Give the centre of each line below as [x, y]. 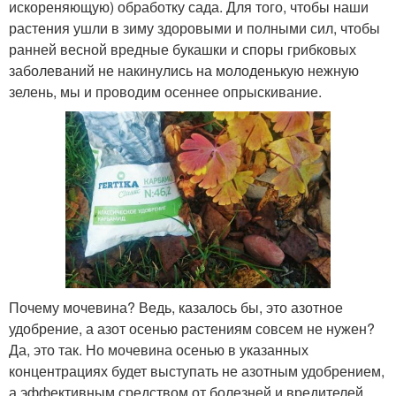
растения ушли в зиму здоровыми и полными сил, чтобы [194, 27]
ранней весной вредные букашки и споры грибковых [183, 49]
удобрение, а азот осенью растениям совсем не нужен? [192, 328]
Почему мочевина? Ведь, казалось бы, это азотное [176, 307]
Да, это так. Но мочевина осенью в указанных [159, 349]
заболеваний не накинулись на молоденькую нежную [184, 70]
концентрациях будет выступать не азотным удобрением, [197, 370]
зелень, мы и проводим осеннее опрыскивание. [165, 91]
